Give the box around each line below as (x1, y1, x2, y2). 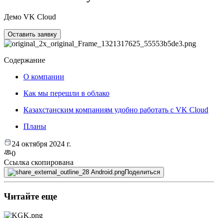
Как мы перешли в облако (23, 89, 109, 97)
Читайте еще (4, 191, 57, 202)
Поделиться (125, 168, 160, 176)
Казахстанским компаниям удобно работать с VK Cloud (23, 105, 208, 114)
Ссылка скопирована (4, 158, 73, 166)
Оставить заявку (8, 30, 57, 38)
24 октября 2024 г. (12, 139, 71, 148)
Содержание (4, 55, 45, 64)
